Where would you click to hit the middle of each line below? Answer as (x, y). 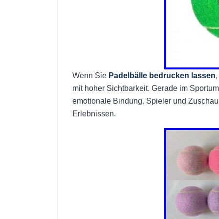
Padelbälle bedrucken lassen (162, 76)
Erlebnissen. (94, 114)
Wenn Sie (90, 76)
